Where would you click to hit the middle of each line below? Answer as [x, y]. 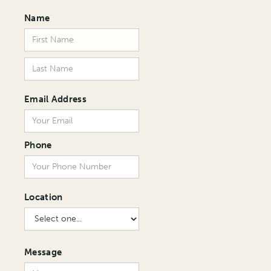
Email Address [55, 99]
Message [43, 252]
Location [44, 197]
